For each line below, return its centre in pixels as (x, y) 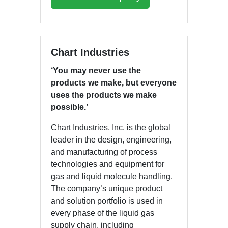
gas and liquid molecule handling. (112, 176)
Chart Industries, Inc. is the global (111, 127)
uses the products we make (104, 95)
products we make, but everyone (114, 82)
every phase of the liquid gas (103, 213)
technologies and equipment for (108, 164)
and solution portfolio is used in (107, 201)
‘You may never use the (96, 70)
